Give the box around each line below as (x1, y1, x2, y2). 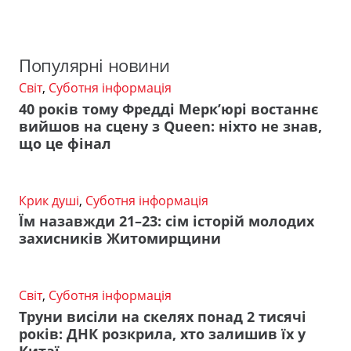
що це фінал (19, 133, 111, 153)
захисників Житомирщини (19, 229, 221, 248)
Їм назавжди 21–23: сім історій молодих (19, 212, 314, 231)
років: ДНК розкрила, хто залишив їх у (19, 324, 306, 344)
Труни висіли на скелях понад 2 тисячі (19, 307, 306, 327)
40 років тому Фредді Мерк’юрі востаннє (19, 99, 318, 118)
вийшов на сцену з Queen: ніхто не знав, (19, 116, 322, 136)
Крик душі (19, 191, 79, 209)
